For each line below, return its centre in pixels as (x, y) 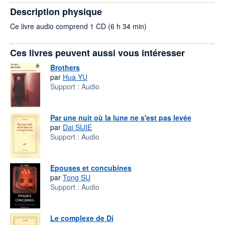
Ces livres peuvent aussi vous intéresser (97, 53)
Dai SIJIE (77, 127)
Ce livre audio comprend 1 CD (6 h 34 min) (78, 26)
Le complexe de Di (82, 218)
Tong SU (77, 177)
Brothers (65, 67)
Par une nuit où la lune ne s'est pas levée (121, 118)
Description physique (56, 12)
